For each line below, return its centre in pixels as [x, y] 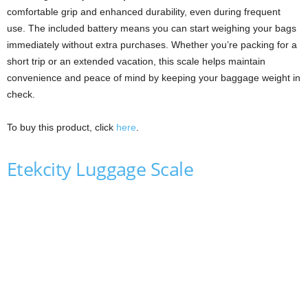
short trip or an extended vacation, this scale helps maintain [136, 61]
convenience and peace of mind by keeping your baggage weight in [154, 77]
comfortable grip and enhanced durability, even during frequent [144, 11]
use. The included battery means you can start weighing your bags [152, 28]
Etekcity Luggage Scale [100, 168]
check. [21, 94]
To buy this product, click [62, 127]
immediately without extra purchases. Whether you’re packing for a [152, 44]
